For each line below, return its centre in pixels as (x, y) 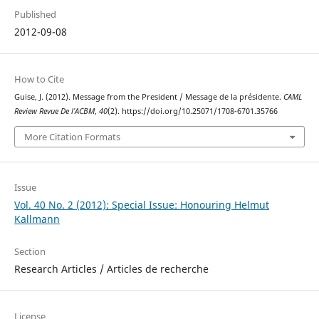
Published (35, 15)
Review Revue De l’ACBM (54, 111)
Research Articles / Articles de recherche (111, 268)
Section (30, 251)
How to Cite (39, 79)
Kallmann (37, 219)
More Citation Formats (72, 136)
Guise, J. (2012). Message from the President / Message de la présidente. (148, 97)
